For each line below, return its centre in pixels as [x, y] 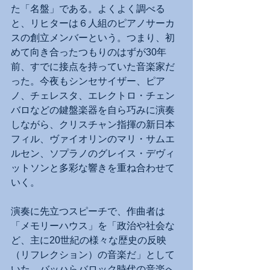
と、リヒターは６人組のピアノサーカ [93, 24]
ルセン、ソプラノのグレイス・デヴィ [93, 154]
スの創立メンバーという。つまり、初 [93, 38]
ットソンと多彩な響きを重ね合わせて [93, 168]
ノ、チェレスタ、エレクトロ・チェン [93, 96]
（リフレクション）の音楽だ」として [93, 255]
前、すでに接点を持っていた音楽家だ [93, 67]
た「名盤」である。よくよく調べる [88, 9]
